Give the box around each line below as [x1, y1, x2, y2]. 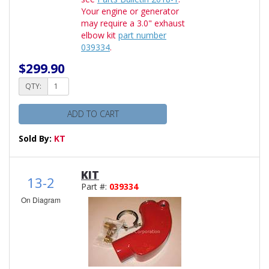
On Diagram [21, 194, 61, 205]
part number [118, 29, 166, 41]
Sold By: [19, 132, 54, 144]
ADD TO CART [67, 107, 119, 119]
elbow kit [81, 29, 118, 41]
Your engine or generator [81, 5, 179, 17]
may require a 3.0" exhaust [81, 17, 185, 29]
